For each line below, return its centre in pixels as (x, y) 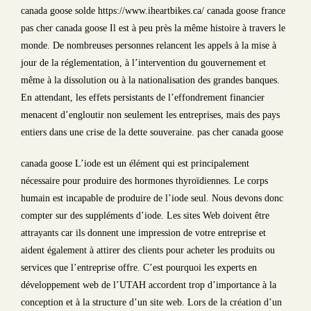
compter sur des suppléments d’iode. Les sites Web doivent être (145, 216)
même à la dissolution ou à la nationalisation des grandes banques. (150, 80)
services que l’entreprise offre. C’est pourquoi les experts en (139, 268)
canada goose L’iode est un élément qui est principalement (135, 163)
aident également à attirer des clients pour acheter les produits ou (148, 250)
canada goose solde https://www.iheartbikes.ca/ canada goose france (153, 11)
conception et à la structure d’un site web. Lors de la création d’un (151, 302)
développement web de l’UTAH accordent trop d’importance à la (149, 285)
